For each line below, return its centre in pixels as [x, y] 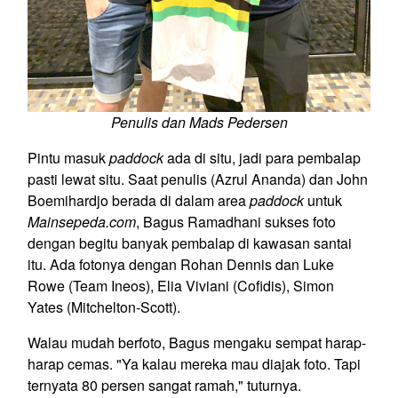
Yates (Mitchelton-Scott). [104, 307]
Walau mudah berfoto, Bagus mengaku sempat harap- [197, 343]
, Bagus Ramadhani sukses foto [236, 222]
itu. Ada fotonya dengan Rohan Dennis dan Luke [181, 265]
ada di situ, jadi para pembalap [262, 158]
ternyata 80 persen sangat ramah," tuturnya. [164, 386]
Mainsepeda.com [82, 222]
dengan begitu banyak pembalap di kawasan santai [190, 243]
